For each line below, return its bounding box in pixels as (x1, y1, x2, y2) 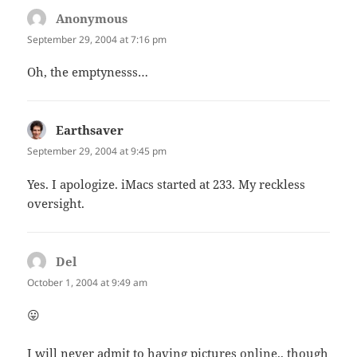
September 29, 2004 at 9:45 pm (27, 144, 167, 159)
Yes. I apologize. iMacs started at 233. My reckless (27, 175, 306, 192)
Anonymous (56, 10, 128, 27)
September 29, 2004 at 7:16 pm (27, 33, 167, 47)
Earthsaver (56, 122, 124, 139)
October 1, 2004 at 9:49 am (27, 275, 148, 289)
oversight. (27, 194, 85, 211)
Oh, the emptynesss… (27, 64, 149, 80)
